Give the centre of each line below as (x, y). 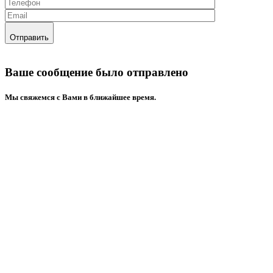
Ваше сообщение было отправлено (97, 73)
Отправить (29, 37)
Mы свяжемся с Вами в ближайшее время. (80, 97)
